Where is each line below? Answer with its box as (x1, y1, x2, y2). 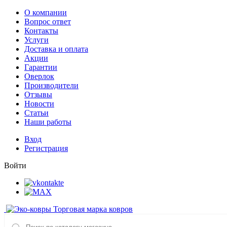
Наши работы (24, 118, 71, 126)
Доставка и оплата (24, 45, 88, 53)
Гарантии (24, 63, 57, 71)
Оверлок (24, 72, 54, 81)
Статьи (24, 108, 49, 117)
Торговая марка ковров (53, 205, 133, 213)
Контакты (24, 26, 58, 35)
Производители (24, 81, 79, 90)
